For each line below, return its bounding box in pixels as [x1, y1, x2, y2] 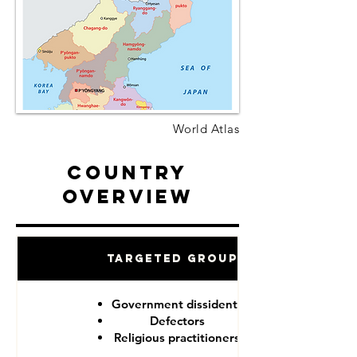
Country [67, 160, 188, 184]
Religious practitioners [114, 329, 240, 345]
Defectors [149, 312, 205, 328]
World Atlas [173, 121, 239, 136]
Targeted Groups [106, 251, 248, 265]
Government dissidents [111, 296, 243, 312]
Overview [61, 184, 194, 208]
